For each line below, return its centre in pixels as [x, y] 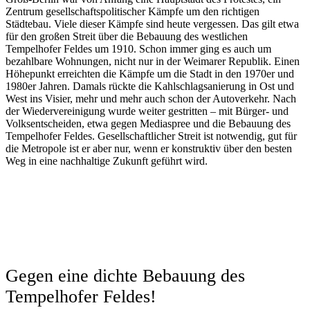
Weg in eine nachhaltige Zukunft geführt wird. [107, 161]
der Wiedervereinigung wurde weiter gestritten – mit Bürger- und [147, 111]
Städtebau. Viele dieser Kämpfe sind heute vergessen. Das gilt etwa [152, 24]
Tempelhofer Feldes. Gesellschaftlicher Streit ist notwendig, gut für [151, 136]
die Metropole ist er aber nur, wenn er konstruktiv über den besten [149, 148]
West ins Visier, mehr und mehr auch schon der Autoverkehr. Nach [151, 98]
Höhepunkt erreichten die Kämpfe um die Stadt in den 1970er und [150, 73]
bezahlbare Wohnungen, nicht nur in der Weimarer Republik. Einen [153, 61]
